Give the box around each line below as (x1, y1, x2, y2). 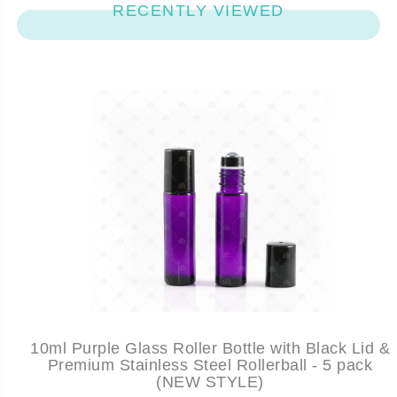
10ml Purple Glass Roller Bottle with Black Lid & (30, 339, 390, 358)
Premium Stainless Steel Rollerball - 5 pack (47, 356, 373, 375)
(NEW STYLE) (156, 373, 264, 392)
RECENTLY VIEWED (113, 2, 284, 20)
